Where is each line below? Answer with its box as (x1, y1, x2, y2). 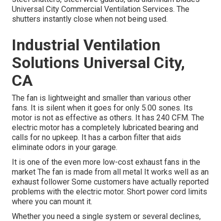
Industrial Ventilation (12, 36, 160, 55)
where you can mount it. (12, 197, 92, 207)
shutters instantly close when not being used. (12, 14, 168, 24)
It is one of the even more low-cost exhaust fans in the (12, 157, 200, 167)
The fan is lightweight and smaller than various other (12, 93, 191, 103)
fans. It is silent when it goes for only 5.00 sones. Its (12, 103, 193, 113)
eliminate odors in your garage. (12, 143, 117, 152)
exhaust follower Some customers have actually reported (12, 177, 209, 187)
